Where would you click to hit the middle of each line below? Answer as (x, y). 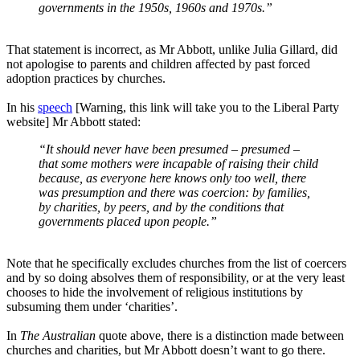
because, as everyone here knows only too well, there (172, 178)
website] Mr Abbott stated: (74, 121)
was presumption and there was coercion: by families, (174, 192)
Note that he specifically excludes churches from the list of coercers (176, 263)
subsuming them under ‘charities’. (92, 306)
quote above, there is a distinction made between (221, 335)
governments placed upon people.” (128, 221)
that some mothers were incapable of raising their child (178, 163)
